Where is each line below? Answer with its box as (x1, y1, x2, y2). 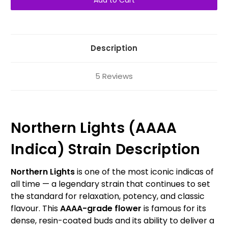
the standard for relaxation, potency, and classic (11, 190, 205, 203)
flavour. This (11, 203, 60, 215)
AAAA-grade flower (60, 203, 141, 215)
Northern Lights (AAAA (11, 118, 177, 138)
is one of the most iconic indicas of (75, 166, 214, 178)
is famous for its (141, 203, 206, 215)
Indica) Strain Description (11, 139, 201, 160)
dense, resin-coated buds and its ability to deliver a (11, 215, 214, 227)
